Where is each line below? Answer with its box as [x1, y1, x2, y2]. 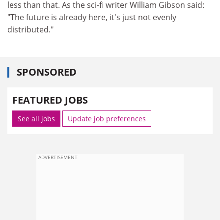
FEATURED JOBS [12, 93, 88, 107]
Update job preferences [68, 113, 146, 123]
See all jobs [18, 113, 55, 123]
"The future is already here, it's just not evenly [7, 12, 176, 23]
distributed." [7, 24, 54, 35]
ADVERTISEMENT [38, 153, 78, 161]
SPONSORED [17, 65, 77, 79]
